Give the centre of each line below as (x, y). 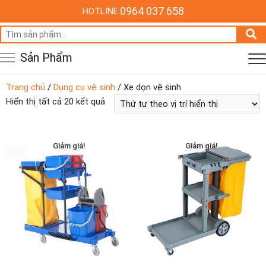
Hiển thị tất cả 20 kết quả (56, 102)
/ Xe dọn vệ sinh (148, 87)
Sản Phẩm (46, 58)
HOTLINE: (101, 11)
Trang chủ (26, 87)
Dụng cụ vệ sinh (84, 87)
